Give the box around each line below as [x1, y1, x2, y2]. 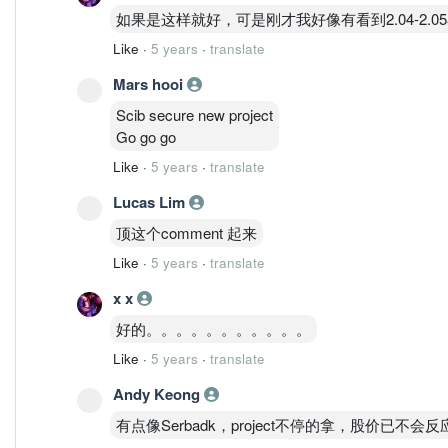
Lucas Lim [113, 190, 189, 213]
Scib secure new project [116, 103, 273, 125]
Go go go [116, 125, 176, 147]
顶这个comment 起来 [116, 221, 257, 243]
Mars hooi [113, 72, 187, 95]
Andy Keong [113, 382, 204, 405]
